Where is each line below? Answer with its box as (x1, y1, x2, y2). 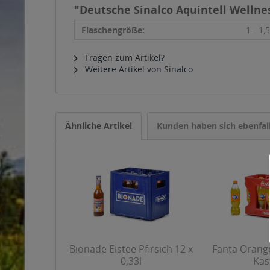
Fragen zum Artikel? (83, 52, 165, 63)
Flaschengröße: (81, 24, 145, 36)
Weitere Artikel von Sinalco (83, 63, 193, 75)
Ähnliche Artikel (65, 120, 132, 131)
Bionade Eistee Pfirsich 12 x (69, 242, 193, 256)
